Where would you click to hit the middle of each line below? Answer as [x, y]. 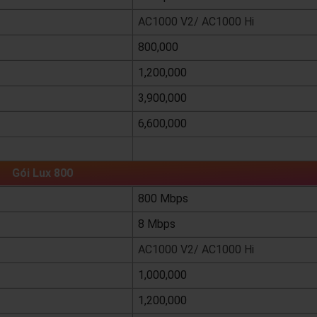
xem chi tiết [244, 150]
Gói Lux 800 [42, 173]
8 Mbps [156, 224]
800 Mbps [163, 199]
